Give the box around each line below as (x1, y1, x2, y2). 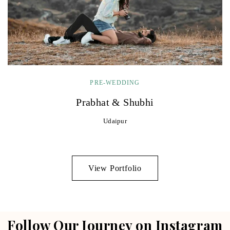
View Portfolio (88, 163, 142, 172)
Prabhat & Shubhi (76, 96, 154, 108)
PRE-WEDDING (90, 79, 140, 86)
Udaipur (103, 117, 127, 125)
